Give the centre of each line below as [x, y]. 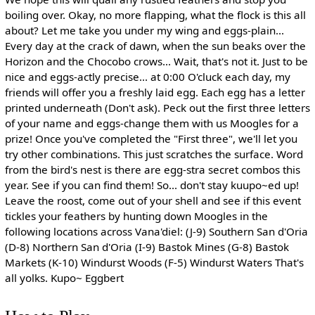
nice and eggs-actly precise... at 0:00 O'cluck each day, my [147, 76]
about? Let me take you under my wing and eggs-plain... [144, 30]
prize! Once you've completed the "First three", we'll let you [151, 138]
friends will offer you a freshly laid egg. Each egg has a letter [155, 92]
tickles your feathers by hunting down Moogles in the [136, 216]
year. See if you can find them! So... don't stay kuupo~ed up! [152, 185]
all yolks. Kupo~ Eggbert [64, 277]
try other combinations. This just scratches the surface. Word [154, 154]
